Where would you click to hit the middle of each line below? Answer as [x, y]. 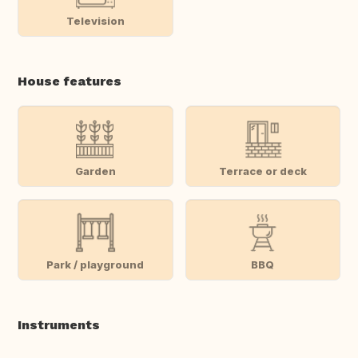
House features [70, 82]
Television [95, 20]
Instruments [59, 325]
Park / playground [95, 264]
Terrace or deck [263, 171]
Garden [95, 171]
